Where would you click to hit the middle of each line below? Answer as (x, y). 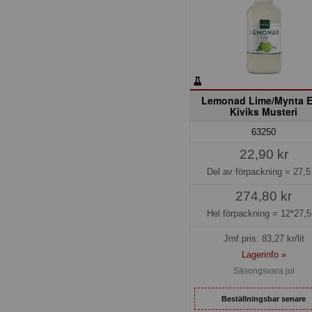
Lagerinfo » (264, 255)
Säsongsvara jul (264, 271)
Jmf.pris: (242, 239)
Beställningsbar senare (264, 298)
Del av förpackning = (250, 171)
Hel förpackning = (243, 213)
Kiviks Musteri (264, 111)
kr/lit (294, 239)
